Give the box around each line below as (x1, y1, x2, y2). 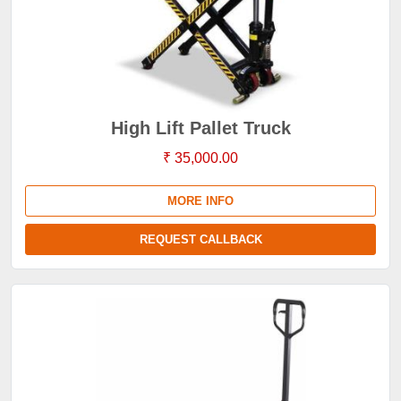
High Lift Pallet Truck (110, 118, 291, 138)
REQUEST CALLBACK (139, 233, 262, 246)
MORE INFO (167, 194, 234, 208)
